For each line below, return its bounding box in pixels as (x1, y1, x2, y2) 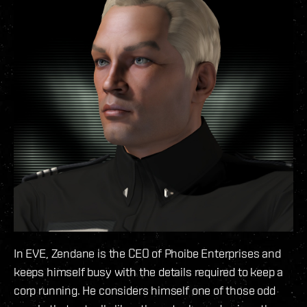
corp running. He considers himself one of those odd (14, 282, 275, 297)
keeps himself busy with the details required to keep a (14, 264, 284, 279)
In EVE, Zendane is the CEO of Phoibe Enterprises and (14, 245, 281, 260)
